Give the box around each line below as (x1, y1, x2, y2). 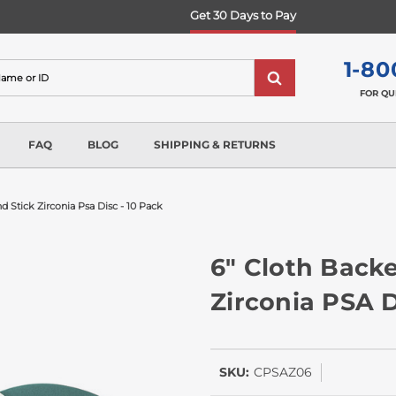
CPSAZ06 (254, 363, 312, 380)
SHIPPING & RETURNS (154, 137, 276, 151)
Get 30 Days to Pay (189, 7, 296, 22)
